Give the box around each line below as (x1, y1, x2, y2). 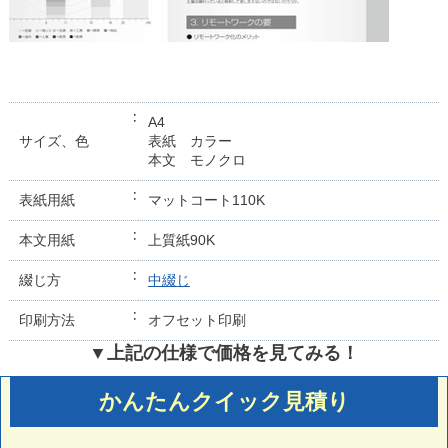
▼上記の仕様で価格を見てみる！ (89, 343, 359, 364)
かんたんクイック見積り (98, 389, 350, 415)
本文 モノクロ (147, 152, 246, 169)
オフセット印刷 (147, 312, 246, 329)
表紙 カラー (147, 133, 232, 150)
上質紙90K (147, 232, 215, 249)
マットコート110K (147, 192, 265, 209)
